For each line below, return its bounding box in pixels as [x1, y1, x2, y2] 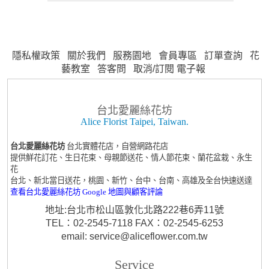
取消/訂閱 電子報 [133, 63, 205, 74]
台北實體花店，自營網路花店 [67, 141, 169, 151]
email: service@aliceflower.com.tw [61, 231, 208, 241]
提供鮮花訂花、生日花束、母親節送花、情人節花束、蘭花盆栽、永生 [10, 153, 253, 162]
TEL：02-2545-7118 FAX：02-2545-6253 [46, 217, 223, 228]
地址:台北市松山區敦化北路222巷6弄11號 [45, 204, 224, 215]
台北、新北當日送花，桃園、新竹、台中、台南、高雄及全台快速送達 [10, 175, 253, 185]
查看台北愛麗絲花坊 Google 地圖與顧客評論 [10, 187, 163, 196]
